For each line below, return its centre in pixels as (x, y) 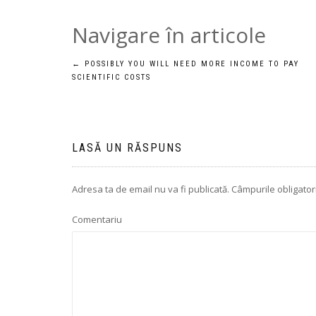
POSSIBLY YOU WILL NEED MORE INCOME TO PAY (190, 64)
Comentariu (97, 219)
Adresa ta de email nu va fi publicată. (151, 189)
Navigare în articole (169, 35)
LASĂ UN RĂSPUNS (127, 148)
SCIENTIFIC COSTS (111, 77)
